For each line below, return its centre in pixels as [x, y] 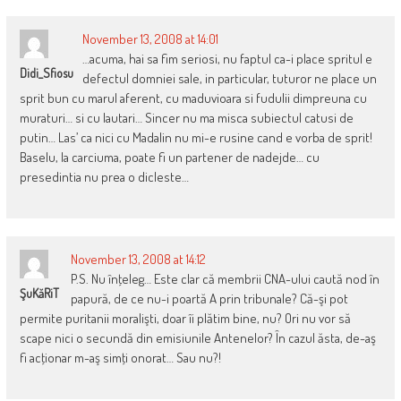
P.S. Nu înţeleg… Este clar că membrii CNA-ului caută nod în [225, 279]
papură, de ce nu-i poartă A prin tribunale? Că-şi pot [209, 299]
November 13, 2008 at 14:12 [138, 260]
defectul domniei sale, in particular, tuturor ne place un [229, 79]
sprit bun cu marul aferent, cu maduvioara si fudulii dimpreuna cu [193, 98]
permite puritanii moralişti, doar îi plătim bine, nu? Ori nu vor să [185, 319]
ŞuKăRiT [39, 294]
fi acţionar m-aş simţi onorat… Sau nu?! [120, 358]
